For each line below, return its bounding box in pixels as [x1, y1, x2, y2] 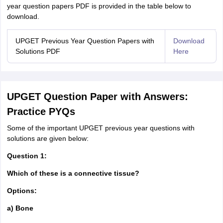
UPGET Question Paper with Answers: [6, 91, 188, 102]
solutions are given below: [6, 134, 89, 142]
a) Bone [6, 204, 33, 212]
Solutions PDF [15, 47, 60, 55]
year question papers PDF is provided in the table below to [6, 2, 191, 10]
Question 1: [6, 152, 47, 160]
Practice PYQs [6, 106, 75, 117]
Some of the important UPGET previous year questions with [6, 124, 195, 132]
